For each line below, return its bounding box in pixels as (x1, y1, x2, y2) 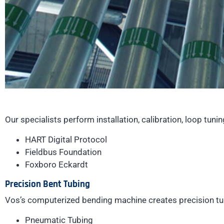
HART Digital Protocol (25, 134, 107, 144)
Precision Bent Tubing (5, 178, 90, 190)
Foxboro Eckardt (25, 159, 88, 169)
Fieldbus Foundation (25, 146, 101, 157)
